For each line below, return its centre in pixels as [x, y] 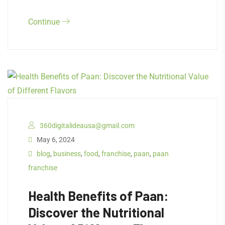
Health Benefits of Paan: [98, 196]
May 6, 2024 [55, 140]
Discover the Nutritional [96, 212]
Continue [45, 22]
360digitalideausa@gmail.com [87, 126]
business [67, 154]
